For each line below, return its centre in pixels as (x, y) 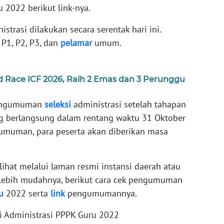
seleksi (58, 104)
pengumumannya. (101, 193)
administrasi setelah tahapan (128, 104)
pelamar (76, 43)
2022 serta (27, 193)
